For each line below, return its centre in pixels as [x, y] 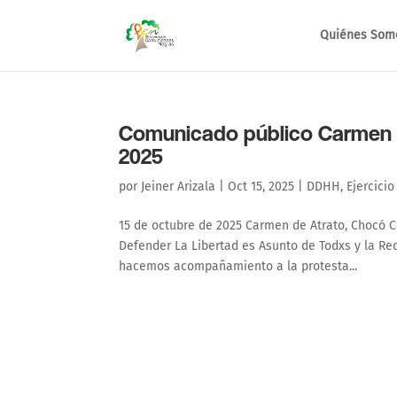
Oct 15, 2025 [261, 187]
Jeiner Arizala [179, 187]
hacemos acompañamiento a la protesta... [238, 266]
